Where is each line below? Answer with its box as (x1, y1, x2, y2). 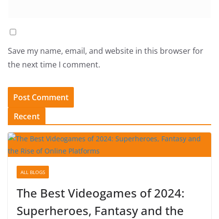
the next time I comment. (8, 59, 100, 70)
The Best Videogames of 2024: (17, 184, 184, 201)
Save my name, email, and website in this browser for (8, 45, 203, 56)
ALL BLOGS (21, 168, 45, 175)
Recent (14, 110, 40, 122)
